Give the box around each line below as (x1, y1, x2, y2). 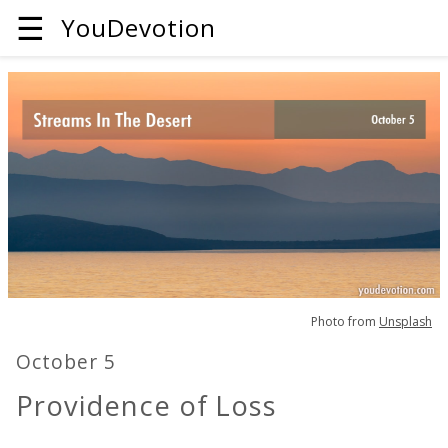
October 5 (16, 348, 116, 376)
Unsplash (379, 312, 432, 330)
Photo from (311, 312, 379, 330)
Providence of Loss (16, 387, 278, 425)
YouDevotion (61, 11, 216, 44)
